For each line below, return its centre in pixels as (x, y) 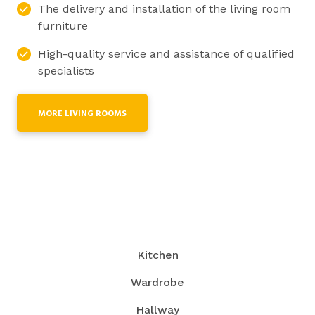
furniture (63, 26)
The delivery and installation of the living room (164, 9)
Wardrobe (157, 283)
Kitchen (157, 255)
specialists (66, 71)
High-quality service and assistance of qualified (166, 54)
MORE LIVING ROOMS (82, 114)
